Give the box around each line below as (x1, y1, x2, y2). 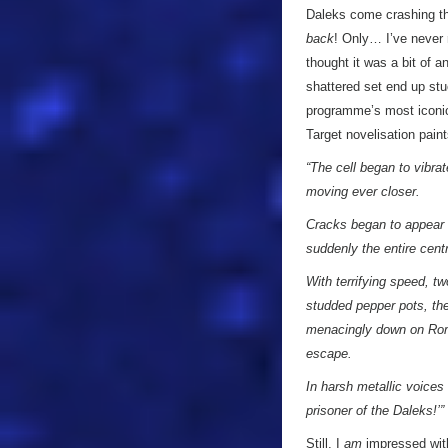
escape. (306, 346, 352, 361)
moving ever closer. (306, 184, 420, 199)
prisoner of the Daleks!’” (306, 403, 444, 418)
